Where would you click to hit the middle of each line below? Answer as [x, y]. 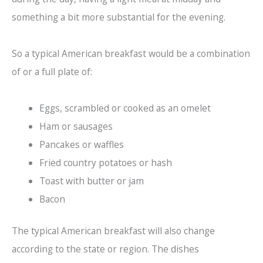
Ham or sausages [76, 126]
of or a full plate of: [52, 71]
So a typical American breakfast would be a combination [131, 53]
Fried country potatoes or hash [105, 162]
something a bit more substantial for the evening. [119, 17]
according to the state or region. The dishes [105, 249]
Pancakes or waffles [81, 144]
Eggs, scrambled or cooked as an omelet [125, 108]
